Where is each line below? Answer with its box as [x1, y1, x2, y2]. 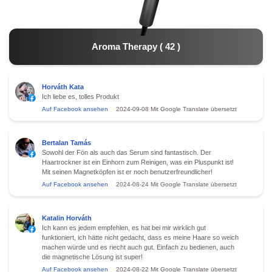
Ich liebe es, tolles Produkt [42, 92, 119, 100]
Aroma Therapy [92, 41, 157, 52]
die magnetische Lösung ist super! [42, 253, 143, 260]
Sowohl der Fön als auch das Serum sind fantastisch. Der [42, 148, 211, 156]
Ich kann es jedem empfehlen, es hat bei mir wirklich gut [42, 223, 206, 231]
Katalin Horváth [42, 214, 92, 222]
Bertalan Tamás [42, 138, 91, 146]
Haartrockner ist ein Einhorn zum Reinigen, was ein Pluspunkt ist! [42, 158, 234, 166]
